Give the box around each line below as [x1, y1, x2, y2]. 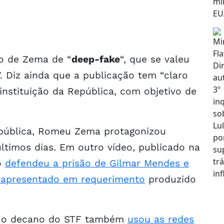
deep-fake [71, 53, 120, 65]
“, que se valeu [120, 53, 189, 65]
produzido [145, 173, 196, 185]
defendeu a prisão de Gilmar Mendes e [5, 157, 189, 169]
